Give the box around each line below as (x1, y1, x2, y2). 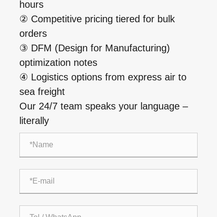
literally (19, 115, 49, 126)
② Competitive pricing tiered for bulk (19, 13, 175, 24)
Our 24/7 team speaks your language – (19, 100, 188, 111)
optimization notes (19, 57, 97, 68)
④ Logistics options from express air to (19, 71, 186, 82)
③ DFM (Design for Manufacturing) (19, 42, 170, 53)
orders (19, 28, 47, 39)
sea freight (19, 86, 65, 97)
